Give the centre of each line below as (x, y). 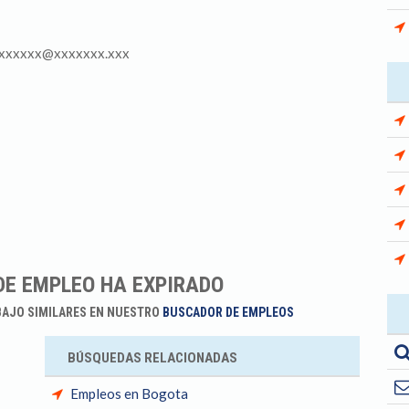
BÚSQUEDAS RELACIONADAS (152, 358)
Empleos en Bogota (129, 393)
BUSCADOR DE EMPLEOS (228, 312)
